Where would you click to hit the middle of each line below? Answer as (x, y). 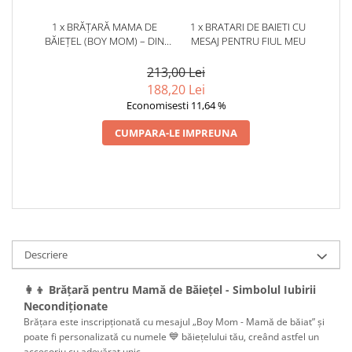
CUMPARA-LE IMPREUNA (176, 132)
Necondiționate (66, 306)
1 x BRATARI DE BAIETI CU (248, 26)
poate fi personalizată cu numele (96, 336)
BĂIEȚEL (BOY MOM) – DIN (104, 40)
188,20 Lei (176, 89)
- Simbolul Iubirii (271, 289)
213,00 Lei (176, 72)
